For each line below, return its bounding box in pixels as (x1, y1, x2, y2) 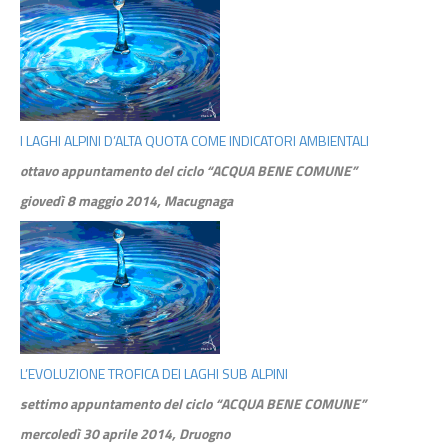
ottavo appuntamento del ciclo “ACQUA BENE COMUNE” (20, 159, 357, 181)
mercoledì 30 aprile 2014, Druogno (20, 423, 230, 445)
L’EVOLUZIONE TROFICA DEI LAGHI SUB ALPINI (20, 363, 288, 385)
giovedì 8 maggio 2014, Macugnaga (20, 189, 233, 211)
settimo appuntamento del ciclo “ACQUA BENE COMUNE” (20, 393, 366, 415)
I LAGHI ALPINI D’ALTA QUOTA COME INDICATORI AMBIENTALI (20, 129, 369, 151)
